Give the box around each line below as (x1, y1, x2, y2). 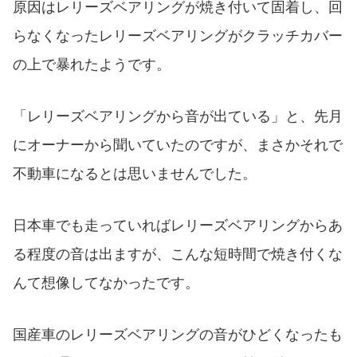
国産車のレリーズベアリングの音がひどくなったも (13, 326, 343, 343)
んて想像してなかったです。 (13, 274, 199, 291)
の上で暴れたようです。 (13, 57, 171, 73)
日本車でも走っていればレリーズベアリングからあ (13, 217, 343, 233)
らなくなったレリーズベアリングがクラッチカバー (13, 28, 343, 45)
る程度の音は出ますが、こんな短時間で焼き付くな (13, 245, 343, 262)
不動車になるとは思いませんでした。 (13, 166, 257, 182)
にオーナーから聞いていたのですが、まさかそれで (13, 137, 343, 154)
